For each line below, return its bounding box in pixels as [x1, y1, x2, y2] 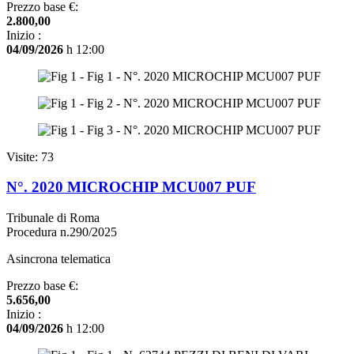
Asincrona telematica [6, 251, 111, 265]
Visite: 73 [6, 149, 54, 164]
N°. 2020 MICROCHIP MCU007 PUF [6, 179, 256, 196]
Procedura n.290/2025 [6, 224, 117, 239]
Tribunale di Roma [6, 210, 100, 224]
